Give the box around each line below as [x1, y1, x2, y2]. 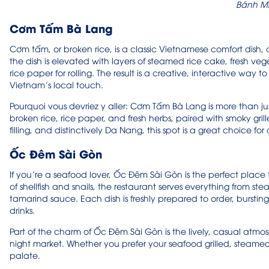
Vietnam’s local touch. [10, 79, 103, 91]
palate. [10, 249, 40, 261]
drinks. [10, 204, 35, 216]
